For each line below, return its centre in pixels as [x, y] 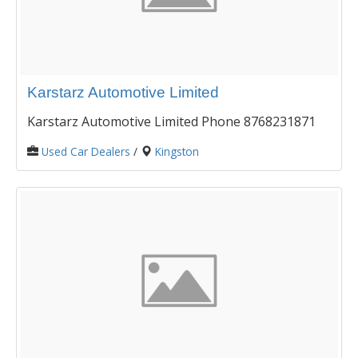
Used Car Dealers [86, 152]
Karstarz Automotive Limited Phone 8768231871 [171, 122]
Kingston [177, 152]
